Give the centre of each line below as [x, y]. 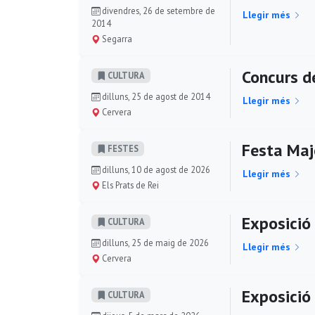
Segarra [116, 39]
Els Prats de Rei [129, 185]
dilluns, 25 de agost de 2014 [155, 96]
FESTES [122, 149]
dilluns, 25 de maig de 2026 [154, 243]
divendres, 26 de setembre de [157, 11]
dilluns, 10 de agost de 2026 [155, 169]
